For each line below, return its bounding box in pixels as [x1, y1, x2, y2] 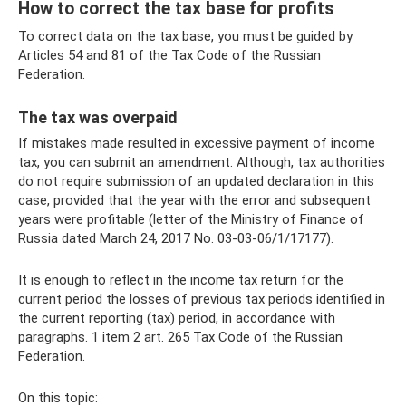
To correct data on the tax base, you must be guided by [18, 27, 353, 44]
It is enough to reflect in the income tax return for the [18, 271, 343, 288]
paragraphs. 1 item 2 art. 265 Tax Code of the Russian [18, 328, 343, 345]
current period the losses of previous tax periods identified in [18, 290, 385, 307]
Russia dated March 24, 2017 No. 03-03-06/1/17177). [18, 229, 333, 246]
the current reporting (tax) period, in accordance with [18, 309, 335, 326]
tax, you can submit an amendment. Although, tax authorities [18, 153, 385, 170]
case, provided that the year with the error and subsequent [18, 191, 371, 208]
